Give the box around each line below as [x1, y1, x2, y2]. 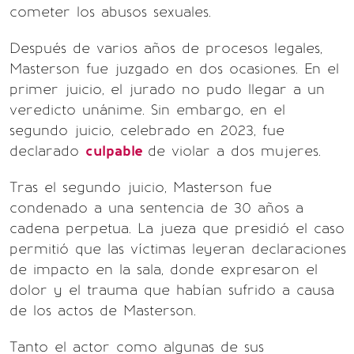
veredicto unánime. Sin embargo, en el [9, 101, 285, 119]
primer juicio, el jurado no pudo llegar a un [9, 81, 325, 99]
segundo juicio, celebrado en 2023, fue [9, 122, 284, 140]
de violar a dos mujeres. [148, 142, 321, 160]
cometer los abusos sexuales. [9, 3, 211, 21]
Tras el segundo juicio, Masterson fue [9, 179, 272, 197]
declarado [9, 142, 85, 160]
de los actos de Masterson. [9, 302, 196, 320]
